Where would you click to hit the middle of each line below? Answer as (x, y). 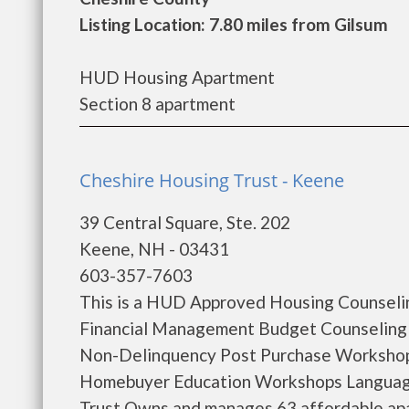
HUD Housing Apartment (177, 77)
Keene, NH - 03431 (154, 249)
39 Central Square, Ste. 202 (185, 222)
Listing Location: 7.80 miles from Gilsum (234, 24)
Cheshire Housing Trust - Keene (212, 180)
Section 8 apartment (157, 104)
